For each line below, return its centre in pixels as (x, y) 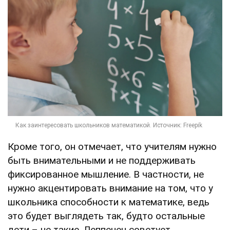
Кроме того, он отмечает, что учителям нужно (112, 146)
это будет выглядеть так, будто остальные (106, 216)
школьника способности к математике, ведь (109, 202)
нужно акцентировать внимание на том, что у (110, 188)
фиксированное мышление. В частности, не (106, 174)
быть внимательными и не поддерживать (102, 160)
